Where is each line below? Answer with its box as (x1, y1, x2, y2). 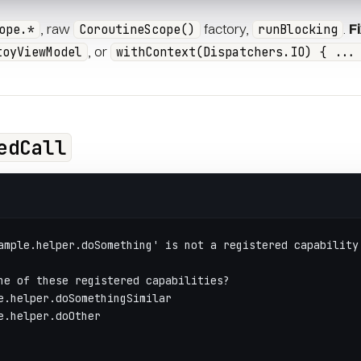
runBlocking (258, 22, 338, 37)
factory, (201, 20, 252, 37)
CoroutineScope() (79, 22, 195, 37)
